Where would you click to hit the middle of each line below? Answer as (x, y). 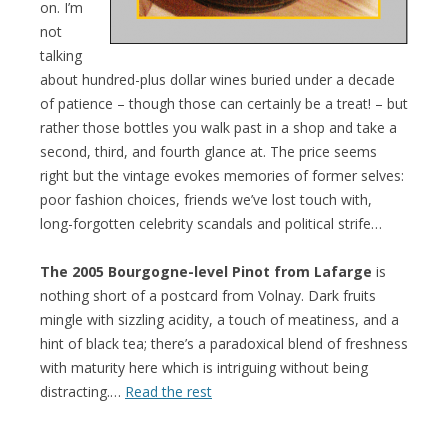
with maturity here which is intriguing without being (204, 367)
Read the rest (168, 391)
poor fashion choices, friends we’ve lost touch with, (206, 199)
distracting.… (82, 391)
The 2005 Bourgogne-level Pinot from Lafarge (206, 271)
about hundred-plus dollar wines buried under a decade (217, 79)
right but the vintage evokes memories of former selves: (222, 175)
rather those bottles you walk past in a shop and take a (218, 127)
